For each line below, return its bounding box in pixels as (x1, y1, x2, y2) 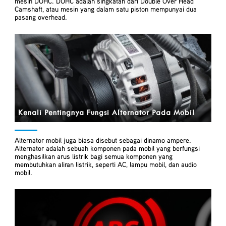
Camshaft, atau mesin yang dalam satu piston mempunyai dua (15, 5, 197, 14)
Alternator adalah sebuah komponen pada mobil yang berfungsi (15, 144, 200, 153)
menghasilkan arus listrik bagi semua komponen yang (15, 152, 173, 161)
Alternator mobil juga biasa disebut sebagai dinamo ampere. (15, 136, 192, 145)
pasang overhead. (15, 13, 68, 22)
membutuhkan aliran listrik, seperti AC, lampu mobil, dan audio (15, 160, 197, 169)
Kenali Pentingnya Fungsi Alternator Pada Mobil (18, 108, 195, 118)
